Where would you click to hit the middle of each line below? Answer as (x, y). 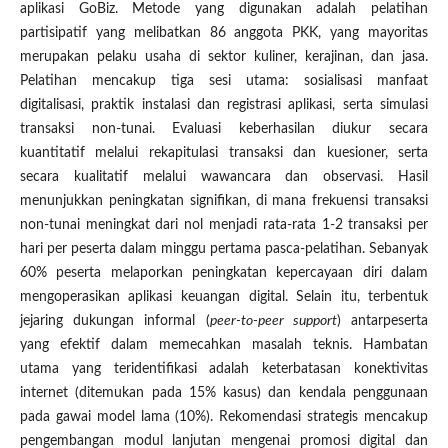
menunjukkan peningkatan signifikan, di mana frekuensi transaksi (224, 201)
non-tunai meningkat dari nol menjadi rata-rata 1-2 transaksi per (224, 225)
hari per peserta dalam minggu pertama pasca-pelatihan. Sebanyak (224, 249)
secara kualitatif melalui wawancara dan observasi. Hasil (224, 177)
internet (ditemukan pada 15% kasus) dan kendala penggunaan (224, 393)
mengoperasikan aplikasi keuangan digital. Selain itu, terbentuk (224, 297)
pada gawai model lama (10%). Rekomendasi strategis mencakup (224, 417)
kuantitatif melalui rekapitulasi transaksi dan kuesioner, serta (224, 153)
